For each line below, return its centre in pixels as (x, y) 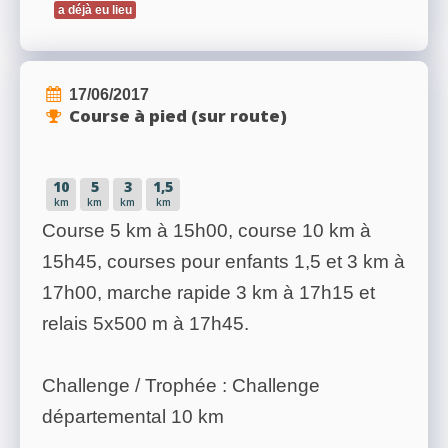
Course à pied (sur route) (178, 116)
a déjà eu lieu (95, 10)
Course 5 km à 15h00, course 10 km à (206, 231)
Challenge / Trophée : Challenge (181, 386)
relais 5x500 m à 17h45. (145, 324)
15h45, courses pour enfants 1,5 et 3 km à (223, 262)
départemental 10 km (133, 417)
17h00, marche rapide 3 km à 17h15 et (208, 293)
